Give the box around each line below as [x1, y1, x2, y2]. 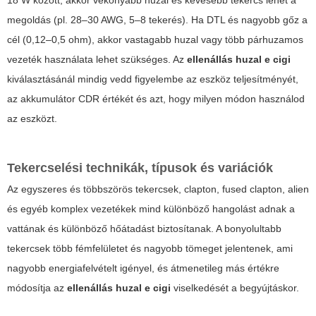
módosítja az [7, 281, 67, 293]
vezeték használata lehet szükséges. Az [7, 53, 187, 65]
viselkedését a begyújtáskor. [171, 281, 299, 293]
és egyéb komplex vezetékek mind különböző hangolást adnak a [7, 202, 295, 214]
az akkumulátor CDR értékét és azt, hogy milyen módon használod [7, 92, 305, 104]
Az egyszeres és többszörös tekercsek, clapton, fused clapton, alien [7, 183, 309, 195]
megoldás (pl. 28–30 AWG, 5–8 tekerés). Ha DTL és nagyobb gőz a [7, 13, 308, 25]
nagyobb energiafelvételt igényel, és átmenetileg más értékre [7, 262, 279, 274]
